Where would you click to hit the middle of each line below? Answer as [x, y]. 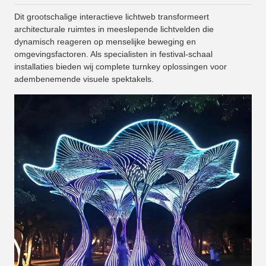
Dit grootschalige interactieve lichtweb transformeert [112, 17]
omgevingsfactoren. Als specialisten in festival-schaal [113, 54]
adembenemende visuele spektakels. [84, 79]
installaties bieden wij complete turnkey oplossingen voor [121, 67]
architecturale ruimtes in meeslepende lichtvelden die [114, 29]
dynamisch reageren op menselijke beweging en [105, 42]
